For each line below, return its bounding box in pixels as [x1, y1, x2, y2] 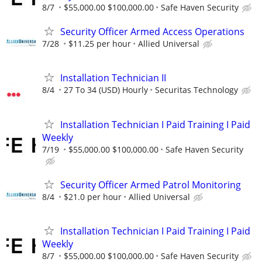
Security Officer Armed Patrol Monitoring [60, 178, 241, 191]
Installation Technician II [60, 71, 166, 85]
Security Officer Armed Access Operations [60, 25, 244, 39]
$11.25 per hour [68, 38, 131, 50]
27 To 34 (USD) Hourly [64, 84, 148, 96]
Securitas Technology [155, 84, 238, 96]
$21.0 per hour [64, 191, 122, 202]
